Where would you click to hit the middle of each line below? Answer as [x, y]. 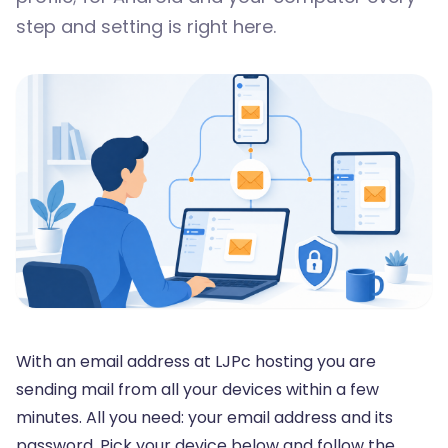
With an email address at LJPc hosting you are [196, 361]
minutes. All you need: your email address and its [204, 417]
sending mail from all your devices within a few [197, 389]
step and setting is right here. [146, 26]
